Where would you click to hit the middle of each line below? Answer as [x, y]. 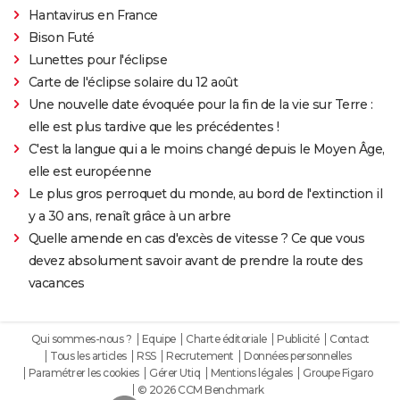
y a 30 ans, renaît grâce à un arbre [129, 217]
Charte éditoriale [226, 339]
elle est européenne [90, 172]
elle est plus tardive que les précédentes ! [154, 127]
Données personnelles [297, 356]
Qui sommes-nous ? [81, 339]
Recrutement [200, 356]
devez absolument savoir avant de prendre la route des [196, 261]
